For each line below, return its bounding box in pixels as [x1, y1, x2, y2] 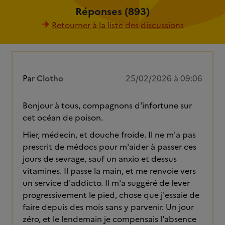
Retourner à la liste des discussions [51, 19, 184, 31]
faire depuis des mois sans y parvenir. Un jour [23, 201, 194, 213]
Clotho [37, 72, 63, 84]
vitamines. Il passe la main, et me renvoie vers [23, 165, 196, 177]
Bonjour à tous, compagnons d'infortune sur [23, 99, 192, 111]
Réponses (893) [75, 4, 150, 19]
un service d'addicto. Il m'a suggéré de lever [23, 177, 190, 189]
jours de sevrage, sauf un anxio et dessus [23, 153, 177, 165]
